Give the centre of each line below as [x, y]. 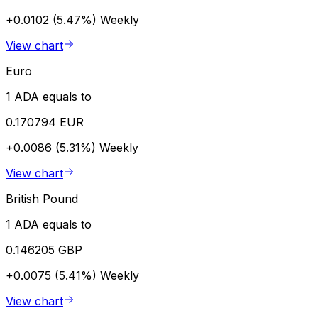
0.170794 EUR [45, 122]
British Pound [42, 198]
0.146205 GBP [44, 250]
